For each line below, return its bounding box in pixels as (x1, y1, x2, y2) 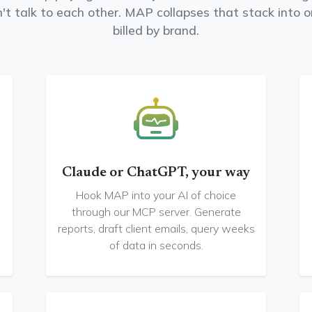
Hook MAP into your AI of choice (76, 188, 236, 202)
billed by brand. (113, 22, 199, 38)
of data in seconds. (109, 238, 203, 252)
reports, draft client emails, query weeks (57, 221, 255, 235)
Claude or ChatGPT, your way (62, 166, 250, 180)
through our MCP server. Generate (71, 205, 241, 219)
